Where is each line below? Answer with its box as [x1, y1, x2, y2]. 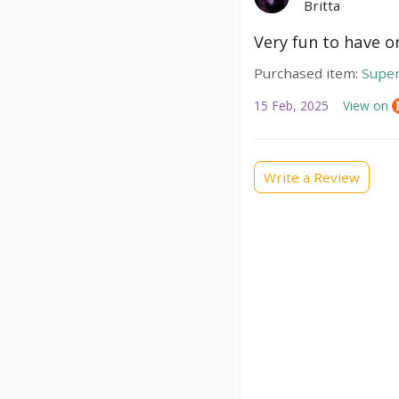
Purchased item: [254, 64, 358, 83]
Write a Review [264, 167, 360, 186]
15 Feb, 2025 [254, 97, 329, 115]
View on [343, 97, 392, 115]
